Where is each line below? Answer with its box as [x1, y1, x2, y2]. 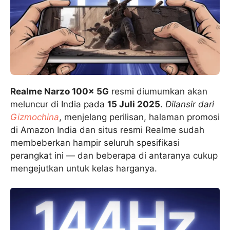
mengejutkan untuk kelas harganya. [10, 163, 157, 174]
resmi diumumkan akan [109, 86, 207, 97]
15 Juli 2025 [107, 99, 160, 109]
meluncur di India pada [10, 99, 107, 109]
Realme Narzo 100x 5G [10, 86, 109, 97]
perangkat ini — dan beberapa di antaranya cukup [10, 150, 218, 161]
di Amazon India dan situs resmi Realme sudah [10, 124, 204, 135]
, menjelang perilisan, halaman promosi [59, 111, 220, 122]
